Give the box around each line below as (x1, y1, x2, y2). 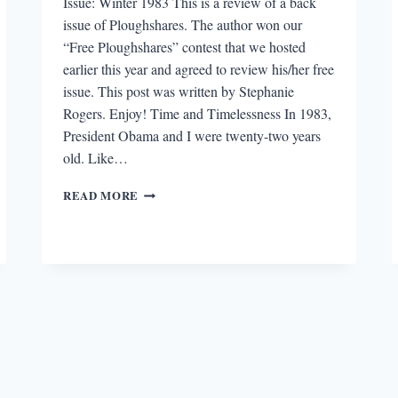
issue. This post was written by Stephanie (63, 82, 295, 101)
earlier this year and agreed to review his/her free (63, 60, 335, 79)
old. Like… (63, 148, 129, 168)
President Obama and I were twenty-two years (63, 126, 322, 146)
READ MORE (63, 187, 139, 204)
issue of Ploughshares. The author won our (63, 15, 303, 35)
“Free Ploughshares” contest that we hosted (63, 37, 306, 57)
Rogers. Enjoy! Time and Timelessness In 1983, (63, 104, 332, 123)
